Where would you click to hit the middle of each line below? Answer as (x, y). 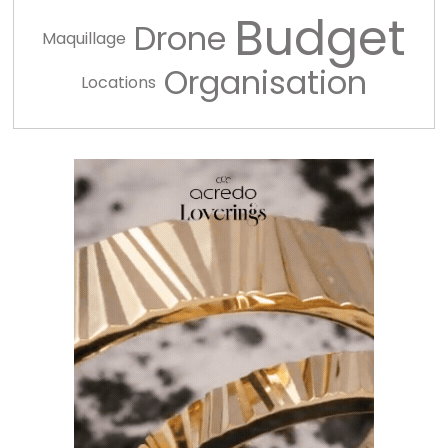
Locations (118, 83)
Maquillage (84, 39)
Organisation (265, 83)
